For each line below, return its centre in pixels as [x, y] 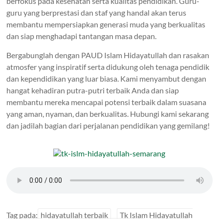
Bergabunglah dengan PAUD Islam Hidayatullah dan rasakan [108, 55]
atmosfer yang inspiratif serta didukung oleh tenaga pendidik [108, 66]
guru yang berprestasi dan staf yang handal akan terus [97, 12]
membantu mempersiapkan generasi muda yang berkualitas [106, 24]
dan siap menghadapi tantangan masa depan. [82, 36]
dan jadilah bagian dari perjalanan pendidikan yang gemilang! [108, 125]
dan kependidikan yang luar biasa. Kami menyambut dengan [107, 78]
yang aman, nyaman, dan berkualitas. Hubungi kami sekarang [108, 113]
